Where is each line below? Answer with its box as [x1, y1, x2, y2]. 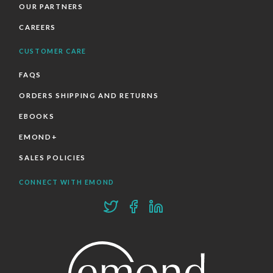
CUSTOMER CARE [19, 48, 87, 55]
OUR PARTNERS [19, 2, 83, 11]
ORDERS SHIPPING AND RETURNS [19, 91, 159, 100]
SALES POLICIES [19, 154, 87, 162]
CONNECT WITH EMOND [19, 178, 115, 186]
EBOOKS [19, 112, 55, 121]
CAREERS [19, 23, 57, 32]
